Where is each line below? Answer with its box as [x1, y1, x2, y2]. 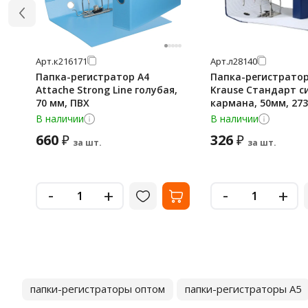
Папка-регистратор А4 [36, 70, 149, 83]
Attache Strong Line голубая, [36, 83, 177, 96]
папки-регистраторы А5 [185, 282, 302, 296]
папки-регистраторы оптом [30, 282, 165, 296]
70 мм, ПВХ [36, 96, 89, 109]
